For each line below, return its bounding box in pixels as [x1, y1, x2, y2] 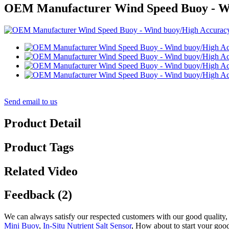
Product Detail [4, 116, 81, 130]
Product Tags [4, 140, 74, 154]
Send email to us [4, 97, 57, 106]
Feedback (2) [4, 188, 72, 202]
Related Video [4, 164, 78, 178]
